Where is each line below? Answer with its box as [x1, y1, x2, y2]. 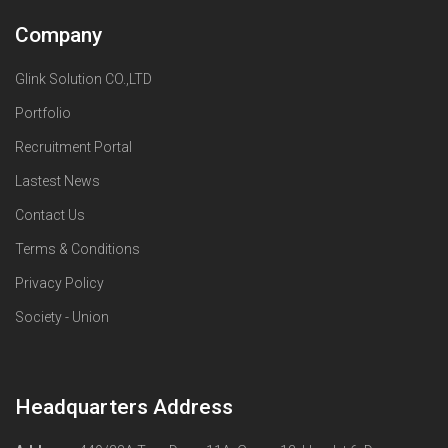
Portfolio [15, 104, 71, 121]
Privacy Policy [15, 274, 104, 291]
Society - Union [15, 308, 109, 325]
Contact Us [15, 206, 85, 223]
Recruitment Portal [15, 138, 132, 155]
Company [15, 22, 102, 47]
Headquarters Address [15, 394, 233, 419]
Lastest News [15, 172, 100, 189]
